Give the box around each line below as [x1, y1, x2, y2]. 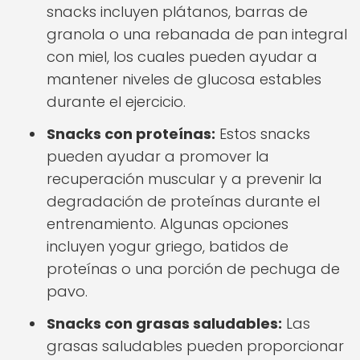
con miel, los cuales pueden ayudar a [47, 47, 317, 67]
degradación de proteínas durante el [47, 191, 320, 211]
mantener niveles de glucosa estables [47, 69, 321, 89]
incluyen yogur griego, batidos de [47, 236, 288, 256]
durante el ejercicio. [47, 92, 186, 112]
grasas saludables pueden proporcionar [47, 336, 344, 356]
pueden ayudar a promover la [47, 146, 269, 166]
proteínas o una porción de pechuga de [47, 259, 340, 279]
